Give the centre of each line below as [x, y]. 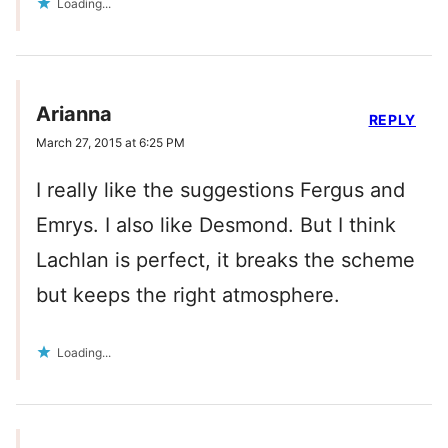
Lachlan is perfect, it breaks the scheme [225, 260]
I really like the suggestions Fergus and [220, 190]
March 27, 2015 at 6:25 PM [110, 143]
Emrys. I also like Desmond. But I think [216, 225]
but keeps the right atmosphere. [188, 295]
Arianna [74, 114]
